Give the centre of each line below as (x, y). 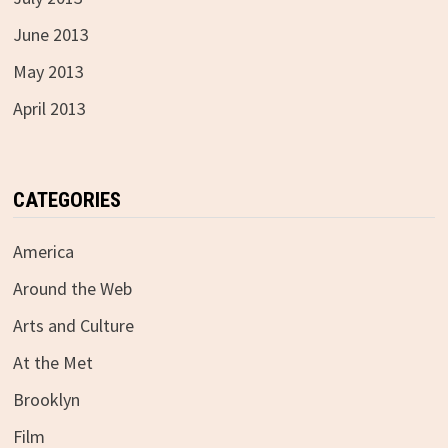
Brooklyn (46, 399)
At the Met (52, 362)
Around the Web (72, 288)
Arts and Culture (73, 325)
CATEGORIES (66, 199)
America (43, 251)
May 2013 (48, 71)
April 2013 (49, 108)
